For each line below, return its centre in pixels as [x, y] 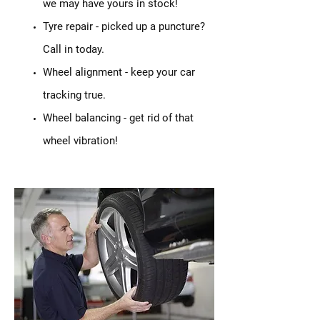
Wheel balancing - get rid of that [118, 118]
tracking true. [74, 95]
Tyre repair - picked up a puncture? [124, 26]
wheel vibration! [80, 141]
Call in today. [74, 49]
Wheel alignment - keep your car [119, 72]
